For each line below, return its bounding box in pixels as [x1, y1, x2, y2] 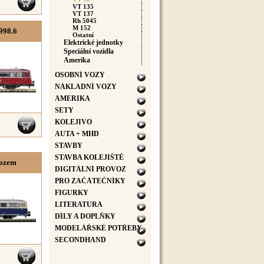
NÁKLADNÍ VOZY [55, 82, 117, 91]
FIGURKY [55, 189, 88, 197]
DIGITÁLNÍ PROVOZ [55, 165, 126, 173]
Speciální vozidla [64, 47, 114, 55]
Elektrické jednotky [64, 38, 123, 47]
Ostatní [72, 31, 94, 38]
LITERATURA [55, 200, 103, 209]
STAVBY [55, 141, 82, 150]
